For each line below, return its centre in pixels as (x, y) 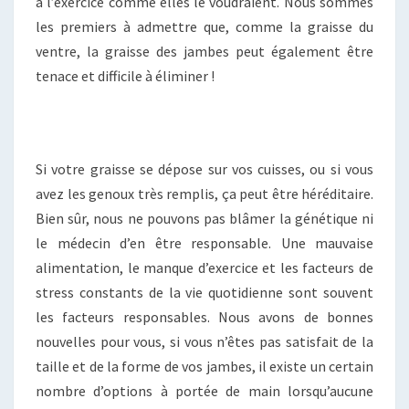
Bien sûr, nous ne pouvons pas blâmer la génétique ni (204, 218)
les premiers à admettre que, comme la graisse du (204, 26)
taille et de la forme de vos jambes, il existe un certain (204, 366)
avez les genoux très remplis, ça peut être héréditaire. (204, 193)
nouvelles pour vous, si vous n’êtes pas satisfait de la (204, 341)
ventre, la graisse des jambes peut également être (204, 51)
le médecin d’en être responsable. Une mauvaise (204, 242)
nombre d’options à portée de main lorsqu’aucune (204, 390)
